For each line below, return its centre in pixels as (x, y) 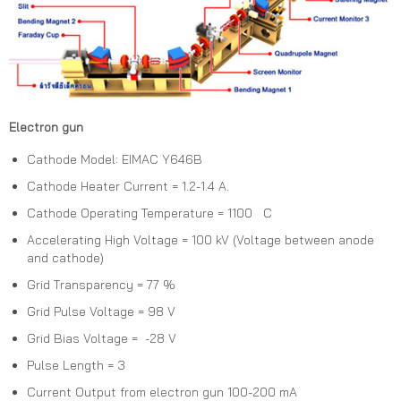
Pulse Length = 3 (76, 366)
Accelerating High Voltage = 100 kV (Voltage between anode (200, 240)
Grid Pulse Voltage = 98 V (101, 312)
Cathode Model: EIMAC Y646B (115, 160)
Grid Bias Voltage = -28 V (102, 339)
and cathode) (65, 258)
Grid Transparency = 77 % (101, 285)
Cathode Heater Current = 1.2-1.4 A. (128, 187)
